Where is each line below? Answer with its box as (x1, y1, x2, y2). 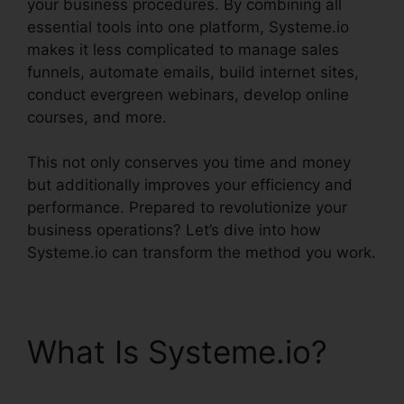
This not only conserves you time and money (27, 153, 351, 171)
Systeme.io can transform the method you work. (27, 243, 376, 262)
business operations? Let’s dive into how (27, 221, 321, 239)
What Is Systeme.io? (27, 333, 327, 371)
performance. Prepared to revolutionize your (27, 198, 347, 216)
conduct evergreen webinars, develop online (27, 85, 349, 104)
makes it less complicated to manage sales (27, 40, 339, 59)
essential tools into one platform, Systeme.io (27, 17, 349, 36)
